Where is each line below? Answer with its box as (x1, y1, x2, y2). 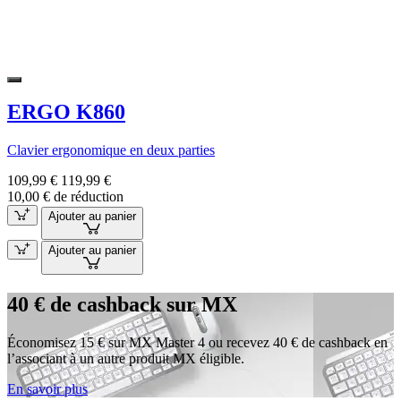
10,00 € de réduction (7, 189, 124, 205)
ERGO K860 (7, 100, 125, 124)
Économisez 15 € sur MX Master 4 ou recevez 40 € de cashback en (7, 334, 388, 350)
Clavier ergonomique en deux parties (7, 142, 215, 158)
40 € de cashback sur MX (7, 292, 237, 316)
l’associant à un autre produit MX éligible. (7, 350, 244, 366)
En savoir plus (7, 380, 88, 397)
